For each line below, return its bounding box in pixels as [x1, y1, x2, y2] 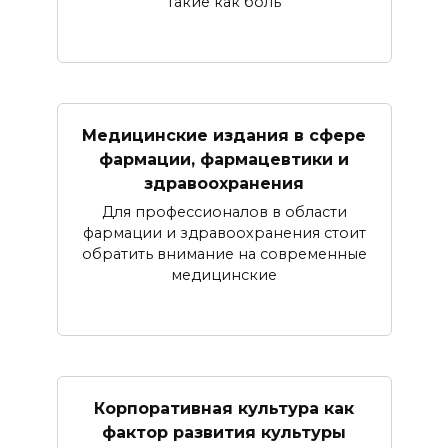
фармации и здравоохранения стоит [82, 224, 366, 243]
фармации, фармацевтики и [99, 149, 349, 169]
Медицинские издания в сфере [82, 125, 366, 145]
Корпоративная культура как [94, 398, 354, 418]
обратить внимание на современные [81, 245, 367, 264]
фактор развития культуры [102, 422, 346, 442]
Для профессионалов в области [101, 203, 347, 222]
